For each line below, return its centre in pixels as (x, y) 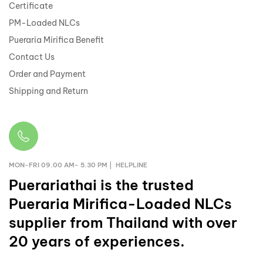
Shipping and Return (48, 91)
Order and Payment (47, 74)
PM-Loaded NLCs (44, 23)
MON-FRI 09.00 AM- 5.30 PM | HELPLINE (78, 165)
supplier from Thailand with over (123, 222)
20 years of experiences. (97, 241)
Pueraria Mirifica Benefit (56, 40)
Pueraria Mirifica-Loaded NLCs (120, 203)
